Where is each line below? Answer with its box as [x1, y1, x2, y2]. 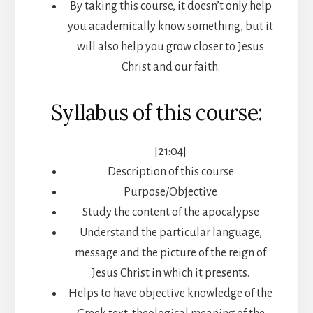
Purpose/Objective [124, 186, 217, 199]
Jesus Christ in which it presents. [92, 267, 249, 280]
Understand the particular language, [79, 226, 262, 240]
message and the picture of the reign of [75, 247, 266, 260]
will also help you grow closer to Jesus [77, 41, 264, 54]
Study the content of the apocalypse [82, 206, 259, 219]
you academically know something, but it [68, 20, 273, 34]
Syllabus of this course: [51, 99, 262, 126]
